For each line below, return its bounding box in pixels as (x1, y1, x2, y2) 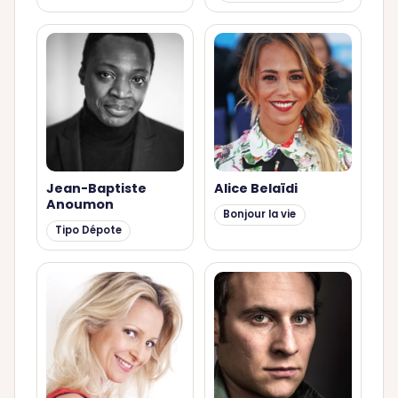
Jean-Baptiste (45, 179, 147, 198)
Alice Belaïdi (213, 179, 298, 198)
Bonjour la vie (223, 207, 297, 222)
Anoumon (45, 195, 114, 214)
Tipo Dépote (54, 223, 122, 238)
